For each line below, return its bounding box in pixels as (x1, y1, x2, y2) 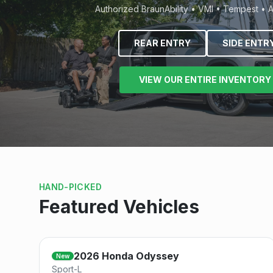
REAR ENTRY (134, 38, 191, 48)
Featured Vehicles (39, 196, 199, 218)
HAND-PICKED (39, 182, 102, 192)
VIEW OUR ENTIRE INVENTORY (138, 74, 271, 85)
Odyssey (136, 250, 179, 262)
